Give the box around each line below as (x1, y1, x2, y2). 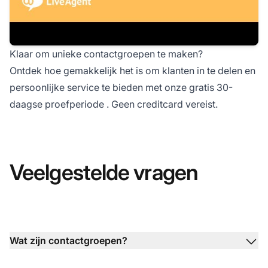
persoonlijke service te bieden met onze (10, 81, 189, 94)
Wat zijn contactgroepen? (10, 234, 127, 247)
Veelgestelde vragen (10, 159, 198, 186)
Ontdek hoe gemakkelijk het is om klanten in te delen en (10, 65, 255, 77)
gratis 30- (189, 81, 233, 94)
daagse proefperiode (10, 98, 104, 111)
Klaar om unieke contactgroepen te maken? (10, 48, 203, 60)
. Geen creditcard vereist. (104, 98, 218, 111)
